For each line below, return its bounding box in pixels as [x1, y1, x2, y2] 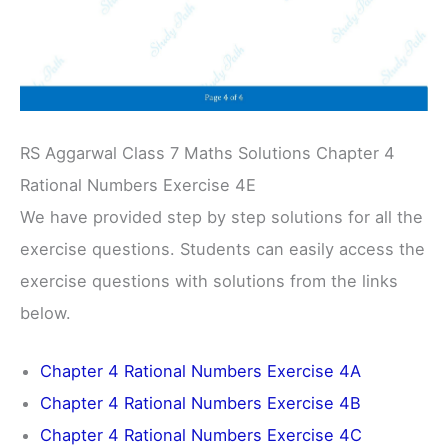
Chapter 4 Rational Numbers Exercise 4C [40, 425, 362, 446]
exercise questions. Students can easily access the [20, 238, 425, 259]
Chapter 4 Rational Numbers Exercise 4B [40, 393, 361, 414]
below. [20, 302, 71, 323]
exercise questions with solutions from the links [20, 270, 398, 291]
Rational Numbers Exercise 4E [20, 174, 256, 195]
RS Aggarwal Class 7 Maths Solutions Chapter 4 [20, 142, 395, 163]
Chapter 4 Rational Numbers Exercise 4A [40, 361, 361, 382]
